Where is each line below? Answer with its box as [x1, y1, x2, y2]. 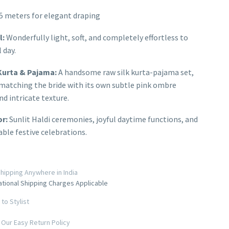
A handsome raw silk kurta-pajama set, [56, 66, 194, 77]
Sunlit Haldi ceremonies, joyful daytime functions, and [7, 114, 198, 125]
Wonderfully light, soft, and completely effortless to [4, 32, 188, 42]
